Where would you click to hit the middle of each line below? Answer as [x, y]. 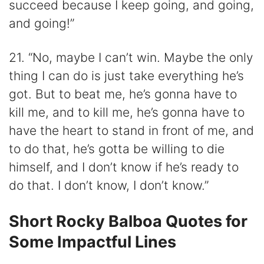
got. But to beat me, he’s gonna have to [123, 94]
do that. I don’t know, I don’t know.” [109, 186]
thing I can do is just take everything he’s [126, 76]
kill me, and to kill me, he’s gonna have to [127, 113]
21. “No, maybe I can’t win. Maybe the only [131, 58]
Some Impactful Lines [93, 242]
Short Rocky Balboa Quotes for [128, 221]
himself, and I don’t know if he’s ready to [124, 167]
